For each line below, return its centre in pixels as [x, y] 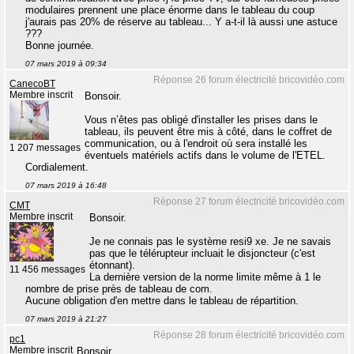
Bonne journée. [60, 46]
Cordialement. [57, 168]
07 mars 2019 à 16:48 [66, 186]
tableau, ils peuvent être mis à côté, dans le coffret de [208, 132]
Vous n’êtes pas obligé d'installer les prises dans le [201, 120]
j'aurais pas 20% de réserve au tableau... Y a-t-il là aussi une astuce [181, 22]
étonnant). [112, 265]
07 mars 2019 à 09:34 [66, 64]
